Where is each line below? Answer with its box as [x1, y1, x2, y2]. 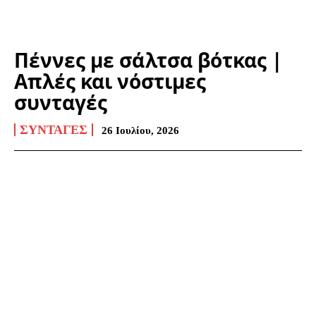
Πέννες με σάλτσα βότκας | [14, 46, 282, 73]
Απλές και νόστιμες [14, 67, 206, 95]
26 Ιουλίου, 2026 [102, 124, 179, 136]
